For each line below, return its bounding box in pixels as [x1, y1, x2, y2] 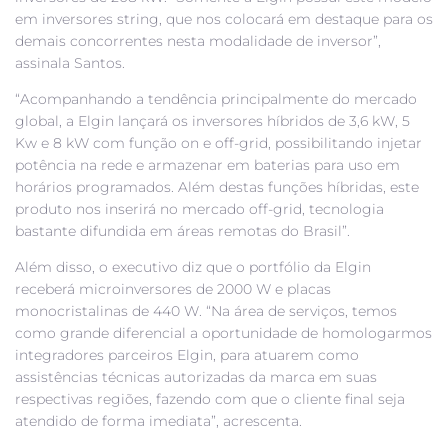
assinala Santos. [15, 54, 125, 73]
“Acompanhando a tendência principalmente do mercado [15, 90, 417, 109]
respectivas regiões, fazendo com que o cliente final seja [15, 390, 405, 409]
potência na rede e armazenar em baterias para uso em [15, 156, 400, 175]
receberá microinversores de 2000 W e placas [15, 280, 331, 299]
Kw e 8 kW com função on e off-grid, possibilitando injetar [15, 134, 422, 153]
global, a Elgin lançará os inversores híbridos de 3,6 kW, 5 [15, 112, 410, 131]
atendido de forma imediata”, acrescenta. [15, 412, 302, 431]
